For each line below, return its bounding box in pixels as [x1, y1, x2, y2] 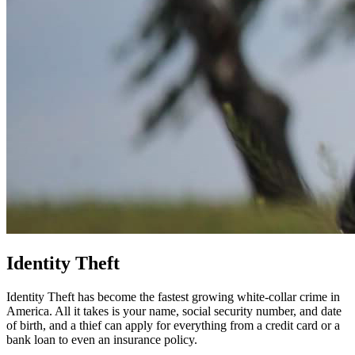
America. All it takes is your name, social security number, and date [6, 303, 342, 318]
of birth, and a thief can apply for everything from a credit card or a [6, 318, 340, 332]
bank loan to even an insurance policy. [6, 332, 197, 346]
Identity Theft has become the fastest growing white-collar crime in [6, 289, 340, 303]
